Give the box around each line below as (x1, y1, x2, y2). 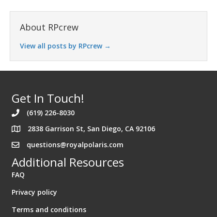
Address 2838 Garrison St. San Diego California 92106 (11, 124, 190, 134)
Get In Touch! (12, 90, 84, 107)
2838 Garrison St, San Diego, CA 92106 (28, 124, 155, 134)
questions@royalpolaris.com (27, 140, 124, 150)
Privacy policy (12, 187, 57, 197)
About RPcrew (20, 21, 78, 33)
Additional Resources (12, 154, 124, 170)
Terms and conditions (12, 205, 86, 215)
